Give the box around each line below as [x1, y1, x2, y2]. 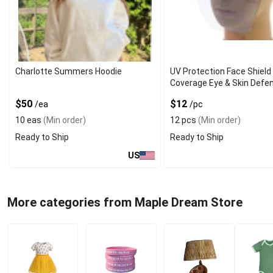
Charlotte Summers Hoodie [15, 66, 122, 76]
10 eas [15, 115, 41, 125]
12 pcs [170, 115, 197, 125]
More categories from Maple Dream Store [7, 195, 243, 210]
